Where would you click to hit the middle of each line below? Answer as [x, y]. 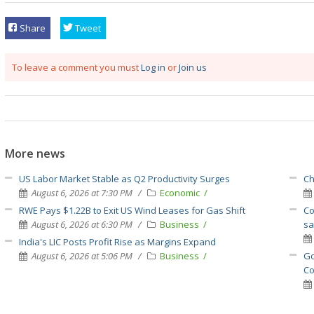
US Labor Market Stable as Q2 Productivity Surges [124, 179]
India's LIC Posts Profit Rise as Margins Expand [117, 242]
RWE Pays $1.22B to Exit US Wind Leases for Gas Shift [132, 211]
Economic [181, 193]
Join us [193, 68]
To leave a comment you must [76, 68]
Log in [153, 68]
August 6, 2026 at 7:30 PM [82, 193]
